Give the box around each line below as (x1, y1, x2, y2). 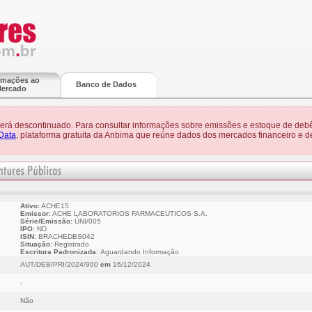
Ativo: (19, 202, 40, 210)
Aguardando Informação (100, 248, 179, 256)
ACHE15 (39, 202, 69, 210)
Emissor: (19, 210, 51, 217)
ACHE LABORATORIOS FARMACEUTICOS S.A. (50, 210, 208, 217)
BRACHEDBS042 (36, 233, 95, 240)
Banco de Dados (75, 80, 136, 88)
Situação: (19, 240, 52, 248)
